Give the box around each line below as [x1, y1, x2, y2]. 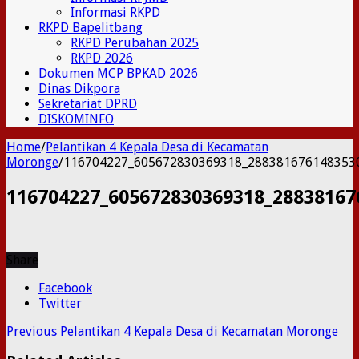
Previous [6, 323, 57, 339]
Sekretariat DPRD [38, 95, 137, 111]
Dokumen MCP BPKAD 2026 [38, 65, 198, 81]
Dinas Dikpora [38, 80, 120, 96]
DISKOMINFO [38, 111, 114, 127]
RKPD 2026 [71, 50, 133, 66]
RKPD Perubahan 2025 [71, 34, 199, 50]
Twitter [38, 295, 82, 311]
